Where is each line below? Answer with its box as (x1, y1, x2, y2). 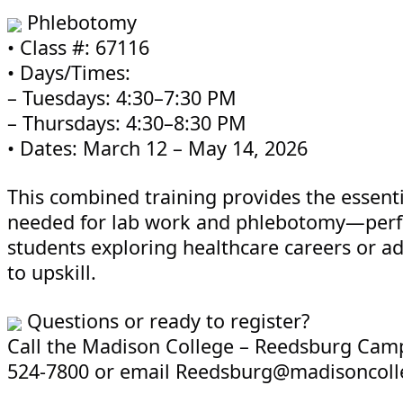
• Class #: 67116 (7, 34, 149, 61)
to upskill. (7, 259, 96, 286)
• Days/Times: (7, 59, 130, 86)
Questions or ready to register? (22, 308, 309, 335)
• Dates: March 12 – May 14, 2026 (7, 135, 308, 162)
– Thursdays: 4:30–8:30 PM (7, 110, 246, 137)
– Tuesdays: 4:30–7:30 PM (7, 85, 237, 112)
